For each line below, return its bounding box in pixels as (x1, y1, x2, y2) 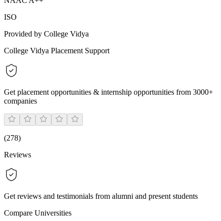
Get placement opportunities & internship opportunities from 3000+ (4, 88, 213, 97)
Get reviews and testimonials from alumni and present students (4, 192, 198, 201)
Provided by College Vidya (4, 30, 89, 38)
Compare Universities (4, 209, 72, 218)
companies (4, 97, 37, 106)
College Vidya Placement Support (4, 46, 110, 55)
